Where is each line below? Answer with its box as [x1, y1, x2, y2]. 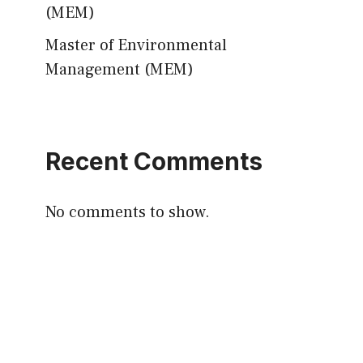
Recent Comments [45, 147, 263, 176]
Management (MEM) [45, 59, 194, 80]
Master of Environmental [45, 35, 227, 56]
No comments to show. [45, 202, 210, 223]
